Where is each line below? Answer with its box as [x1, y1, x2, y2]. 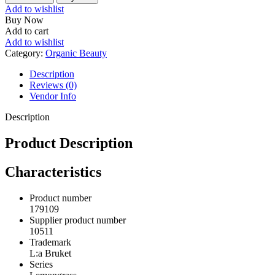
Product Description [5, 135, 133, 152]
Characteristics [5, 164, 101, 180]
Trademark [29, 237, 71, 248]
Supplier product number [29, 215, 126, 226]
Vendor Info [29, 91, 76, 102]
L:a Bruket [29, 248, 71, 259]
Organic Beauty [45, 48, 107, 59]
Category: [5, 48, 45, 59]
